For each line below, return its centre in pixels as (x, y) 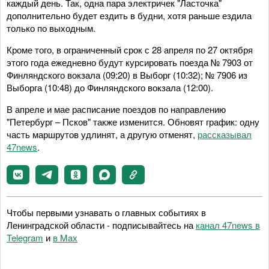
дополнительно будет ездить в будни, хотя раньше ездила (129, 15)
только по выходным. (51, 28)
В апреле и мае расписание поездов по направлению (116, 109)
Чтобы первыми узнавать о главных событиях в (106, 212)
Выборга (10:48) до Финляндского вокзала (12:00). (110, 87)
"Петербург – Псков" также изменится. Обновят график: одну (133, 121)
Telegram (25, 237)
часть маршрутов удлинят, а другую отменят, (102, 134)
